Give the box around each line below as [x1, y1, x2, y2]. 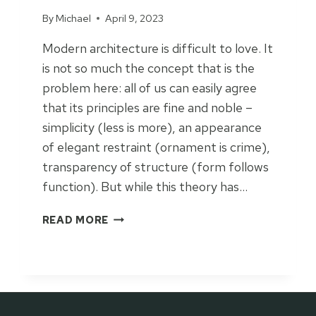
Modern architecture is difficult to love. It [42, 40, 273, 57]
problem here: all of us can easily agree [42, 80, 257, 97]
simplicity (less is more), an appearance [42, 119, 262, 136]
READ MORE [42, 213, 109, 227]
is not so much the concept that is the [42, 60, 255, 77]
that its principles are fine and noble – [42, 99, 253, 116]
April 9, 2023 [104, 11, 164, 25]
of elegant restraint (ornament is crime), [42, 139, 270, 156]
